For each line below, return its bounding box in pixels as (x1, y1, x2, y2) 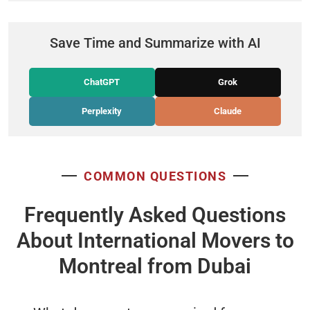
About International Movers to (16, 228, 294, 253)
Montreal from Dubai (59, 253, 251, 278)
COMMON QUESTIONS (84, 168, 226, 183)
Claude (212, 105, 241, 116)
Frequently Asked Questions (24, 202, 286, 227)
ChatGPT (82, 76, 120, 87)
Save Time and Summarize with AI (49, 34, 261, 51)
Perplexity (80, 105, 122, 116)
